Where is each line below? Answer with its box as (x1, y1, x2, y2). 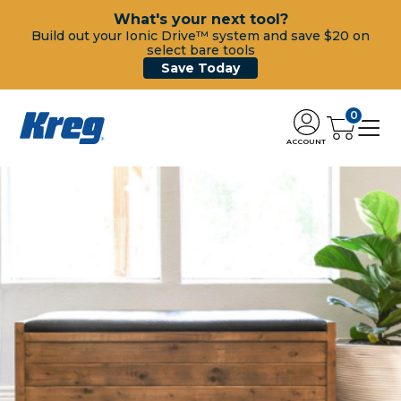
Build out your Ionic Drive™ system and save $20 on (31, 28, 370, 44)
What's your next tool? (113, 11, 288, 28)
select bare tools (146, 42, 255, 58)
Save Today (161, 60, 240, 76)
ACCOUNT (286, 136, 326, 146)
